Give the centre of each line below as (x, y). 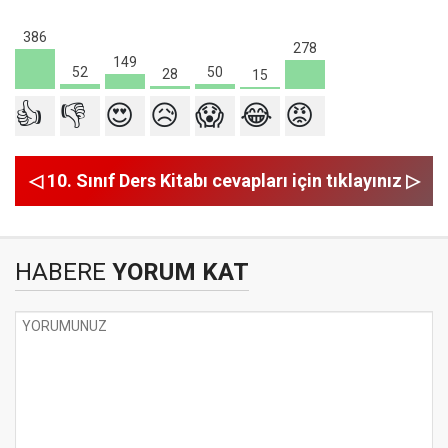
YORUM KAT (177, 272)
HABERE (60, 272)
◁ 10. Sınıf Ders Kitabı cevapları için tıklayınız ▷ (224, 180)
